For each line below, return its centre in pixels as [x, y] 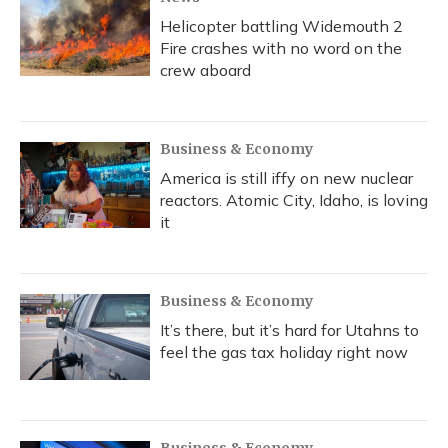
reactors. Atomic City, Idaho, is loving [294, 200]
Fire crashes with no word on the [281, 48]
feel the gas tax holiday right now [284, 352]
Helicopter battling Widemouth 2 [281, 26]
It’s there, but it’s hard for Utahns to [289, 330]
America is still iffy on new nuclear [286, 178]
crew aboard [205, 70]
